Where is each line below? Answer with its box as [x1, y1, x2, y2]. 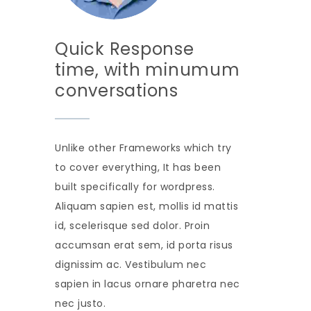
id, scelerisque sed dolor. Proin [55, 218, 210, 233]
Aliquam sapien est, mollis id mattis [55, 199, 238, 213]
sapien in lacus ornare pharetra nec [55, 276, 240, 291]
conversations [55, 78, 178, 102]
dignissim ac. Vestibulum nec [55, 257, 206, 271]
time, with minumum [55, 58, 240, 81]
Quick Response [55, 37, 194, 60]
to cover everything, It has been [55, 160, 221, 174]
